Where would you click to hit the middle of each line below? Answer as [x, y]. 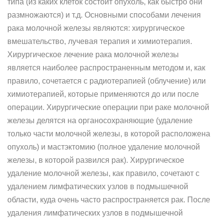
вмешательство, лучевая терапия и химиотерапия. [100, 41]
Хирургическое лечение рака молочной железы [93, 55]
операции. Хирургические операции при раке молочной [108, 107]
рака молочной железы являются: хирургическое [96, 28]
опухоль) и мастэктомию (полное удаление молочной [104, 147]
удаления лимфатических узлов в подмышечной [95, 213]
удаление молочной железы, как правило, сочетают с [103, 173]
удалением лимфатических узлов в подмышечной [98, 186]
